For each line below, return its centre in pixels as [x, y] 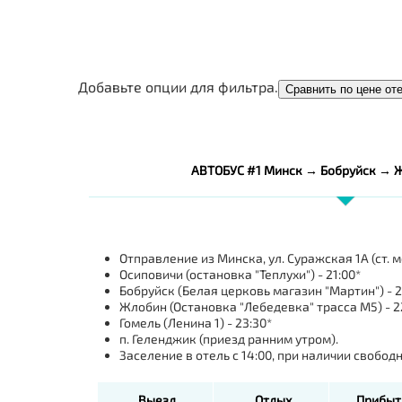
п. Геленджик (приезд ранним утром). [228, 338]
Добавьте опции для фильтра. [178, 86]
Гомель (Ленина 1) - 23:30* [195, 322]
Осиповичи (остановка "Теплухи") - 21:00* [240, 274]
